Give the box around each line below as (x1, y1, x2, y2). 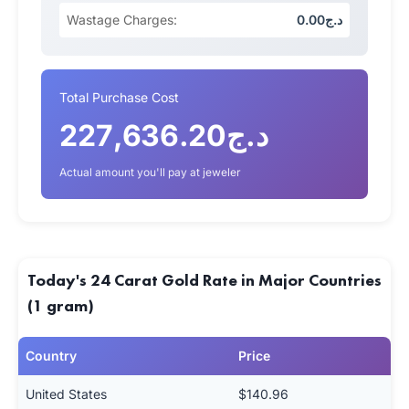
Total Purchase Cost (59, 89, 179, 105)
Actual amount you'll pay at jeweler (59, 165, 241, 179)
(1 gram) (27, 295, 94, 316)
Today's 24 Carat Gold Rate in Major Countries (27, 269, 382, 290)
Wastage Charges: (67, 12, 177, 27)
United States (26, 386, 107, 402)
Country (26, 348, 77, 363)
